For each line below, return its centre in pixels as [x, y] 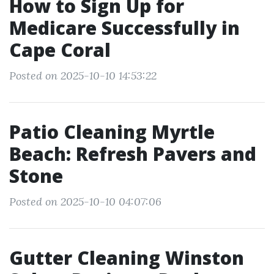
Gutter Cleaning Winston [127, 258]
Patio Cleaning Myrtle [112, 132]
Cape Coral [60, 50]
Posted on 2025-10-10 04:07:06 [85, 202]
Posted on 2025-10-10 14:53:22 [83, 76]
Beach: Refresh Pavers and [133, 154]
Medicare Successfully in [124, 28]
